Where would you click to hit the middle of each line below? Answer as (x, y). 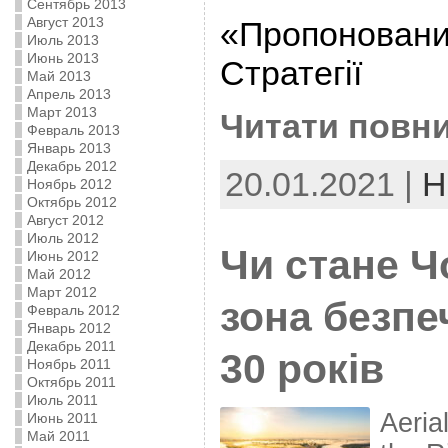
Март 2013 (61, 112)
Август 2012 (65, 220)
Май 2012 (58, 274)
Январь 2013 (68, 148)
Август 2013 (65, 22)
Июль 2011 (62, 400)
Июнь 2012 (62, 256)
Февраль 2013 (73, 130)
